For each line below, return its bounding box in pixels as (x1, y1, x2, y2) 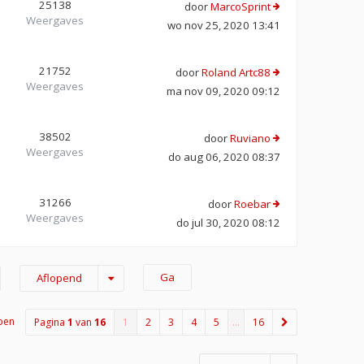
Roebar (234, 196, 271, 211)
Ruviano (230, 130, 271, 145)
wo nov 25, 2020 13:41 (167, 17, 280, 32)
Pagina (34, 315, 67, 330)
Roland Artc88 (201, 64, 271, 80)
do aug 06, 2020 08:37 (168, 149, 280, 164)
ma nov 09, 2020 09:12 (167, 83, 280, 98)
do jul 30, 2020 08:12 (176, 214, 280, 230)
